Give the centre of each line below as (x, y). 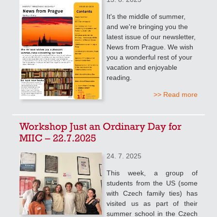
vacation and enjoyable (142, 67)
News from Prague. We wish (150, 47)
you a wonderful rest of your (149, 57)
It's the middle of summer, (146, 16)
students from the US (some (152, 183)
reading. (119, 77)
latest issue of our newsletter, (151, 37)
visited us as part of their (152, 203)
